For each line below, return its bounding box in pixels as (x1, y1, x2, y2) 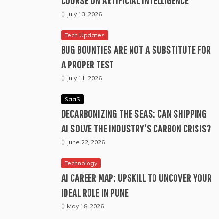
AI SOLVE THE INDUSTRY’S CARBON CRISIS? (61, 122, 211, 135)
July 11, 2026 (67, 74, 102, 82)
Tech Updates (65, 31, 105, 39)
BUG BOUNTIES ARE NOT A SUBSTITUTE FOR (61, 44, 211, 56)
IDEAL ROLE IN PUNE (61, 186, 129, 199)
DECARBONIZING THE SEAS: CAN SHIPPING (61, 108, 207, 120)
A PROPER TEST (61, 58, 114, 71)
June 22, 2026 (67, 138, 105, 146)
